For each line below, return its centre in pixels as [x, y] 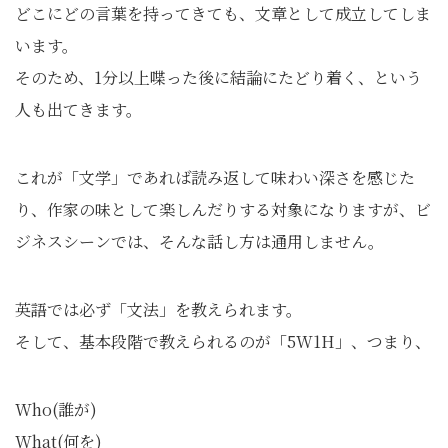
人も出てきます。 [78, 110]
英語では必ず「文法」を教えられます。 [158, 310]
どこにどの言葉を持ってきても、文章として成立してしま [223, 14]
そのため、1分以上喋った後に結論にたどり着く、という [218, 78]
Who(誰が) [56, 410]
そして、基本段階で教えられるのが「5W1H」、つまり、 [223, 342]
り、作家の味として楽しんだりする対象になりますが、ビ [223, 210]
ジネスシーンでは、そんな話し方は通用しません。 [199, 242]
